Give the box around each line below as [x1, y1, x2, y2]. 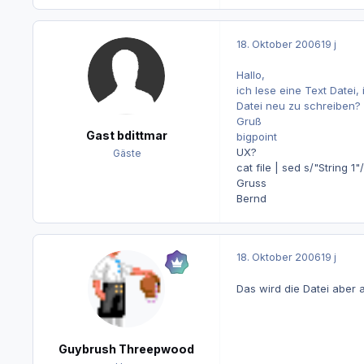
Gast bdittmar [85, 128, 167, 143]
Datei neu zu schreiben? [236, 99, 361, 113]
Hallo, [236, 68, 265, 82]
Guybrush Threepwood [58, 341, 194, 356]
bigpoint [236, 130, 277, 144]
